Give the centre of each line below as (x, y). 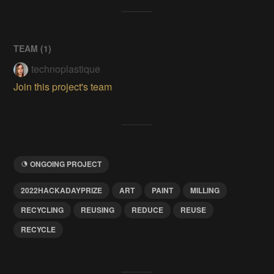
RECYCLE (39, 229)
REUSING (98, 209)
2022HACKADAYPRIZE (62, 190)
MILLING (205, 190)
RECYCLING (43, 209)
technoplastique (66, 68)
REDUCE (148, 209)
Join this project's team (63, 86)
